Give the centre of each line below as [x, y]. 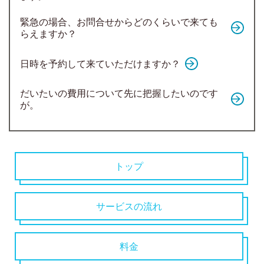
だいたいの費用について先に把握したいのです [119, 93]
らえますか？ [48, 34]
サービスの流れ [129, 206]
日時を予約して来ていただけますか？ [100, 64]
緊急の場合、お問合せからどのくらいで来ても [119, 22]
